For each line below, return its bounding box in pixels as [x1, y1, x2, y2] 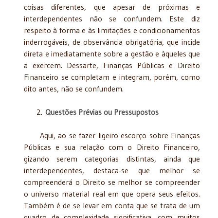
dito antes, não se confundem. [24, 83, 124, 93]
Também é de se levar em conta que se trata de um [24, 200, 200, 210]
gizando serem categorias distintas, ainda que [24, 153, 200, 163]
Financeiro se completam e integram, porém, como [24, 72, 200, 82]
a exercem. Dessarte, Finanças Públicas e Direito [24, 60, 200, 70]
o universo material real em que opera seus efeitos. [24, 188, 200, 199]
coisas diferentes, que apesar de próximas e [24, 1, 200, 12]
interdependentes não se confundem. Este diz [24, 13, 200, 23]
